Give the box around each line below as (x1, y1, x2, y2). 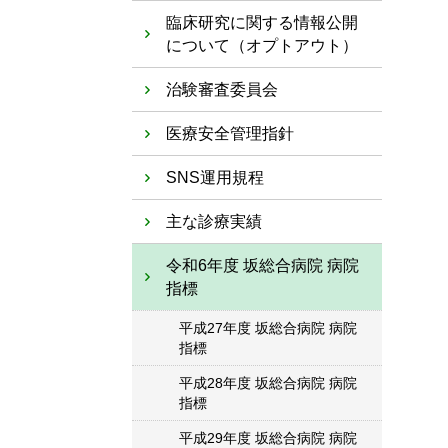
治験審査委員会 (166, 81, 278, 98)
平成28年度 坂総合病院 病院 (179, 375, 357, 391)
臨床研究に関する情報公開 (166, 14, 358, 31)
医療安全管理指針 (166, 125, 294, 142)
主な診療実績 (166, 213, 262, 230)
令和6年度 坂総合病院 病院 (166, 257, 359, 274)
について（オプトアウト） (166, 37, 358, 54)
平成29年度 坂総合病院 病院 (179, 430, 357, 446)
